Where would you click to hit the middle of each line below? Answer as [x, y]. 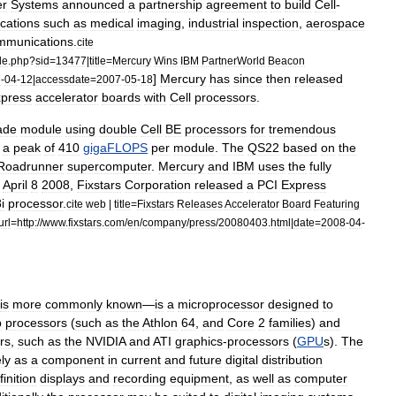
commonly [74, 304]
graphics [199, 341]
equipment [199, 378]
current [141, 360]
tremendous [302, 129]
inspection [270, 23]
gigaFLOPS [115, 148]
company [164, 222]
